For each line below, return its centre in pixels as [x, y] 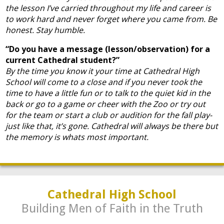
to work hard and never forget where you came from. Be [111, 19]
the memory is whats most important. [77, 137]
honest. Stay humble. [45, 30]
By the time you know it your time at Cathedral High [103, 71]
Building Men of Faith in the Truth [112, 208]
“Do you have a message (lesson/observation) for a [108, 49]
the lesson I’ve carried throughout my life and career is [108, 8]
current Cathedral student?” [63, 60]
